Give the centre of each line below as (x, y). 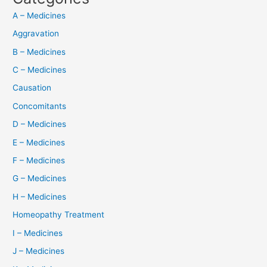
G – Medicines (40, 178)
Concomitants (40, 106)
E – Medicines (39, 142)
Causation (32, 88)
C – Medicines (40, 70)
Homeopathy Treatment (59, 215)
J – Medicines (39, 251)
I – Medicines (38, 233)
